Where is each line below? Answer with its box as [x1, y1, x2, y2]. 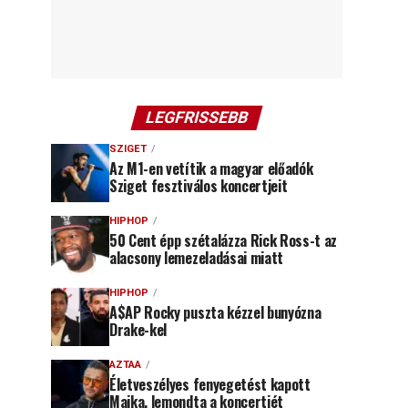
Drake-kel [109, 319, 168, 341]
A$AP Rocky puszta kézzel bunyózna [109, 301, 321, 323]
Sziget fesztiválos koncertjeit [109, 175, 288, 197]
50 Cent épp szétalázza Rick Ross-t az [109, 229, 338, 251]
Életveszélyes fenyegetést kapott [109, 373, 311, 395]
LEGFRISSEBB [143, 108, 250, 127]
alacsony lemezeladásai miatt [109, 247, 284, 269]
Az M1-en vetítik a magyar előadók [109, 158, 313, 179]
